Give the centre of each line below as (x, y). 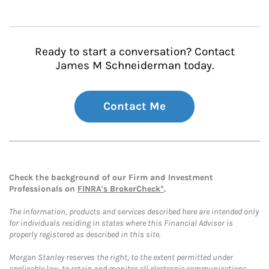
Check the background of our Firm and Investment (111, 177)
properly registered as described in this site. (85, 234)
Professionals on (43, 189)
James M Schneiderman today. (134, 65)
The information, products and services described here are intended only (134, 212)
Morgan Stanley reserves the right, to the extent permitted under (121, 257)
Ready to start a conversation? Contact (134, 52)
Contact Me (134, 106)
